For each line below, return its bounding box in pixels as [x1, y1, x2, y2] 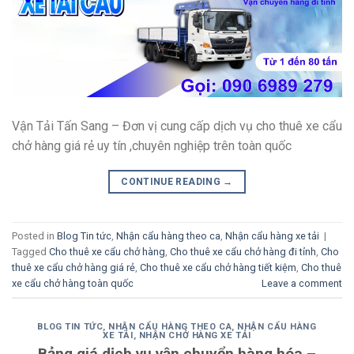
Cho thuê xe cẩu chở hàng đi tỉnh [170, 245, 316, 258]
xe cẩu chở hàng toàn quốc [12, 277, 134, 289]
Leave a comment [262, 277, 342, 289]
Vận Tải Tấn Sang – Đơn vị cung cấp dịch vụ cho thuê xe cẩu [12, 119, 342, 134]
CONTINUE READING [121, 176, 224, 188]
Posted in [12, 229, 57, 242]
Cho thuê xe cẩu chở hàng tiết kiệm [140, 261, 296, 273]
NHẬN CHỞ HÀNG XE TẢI [138, 330, 251, 341]
